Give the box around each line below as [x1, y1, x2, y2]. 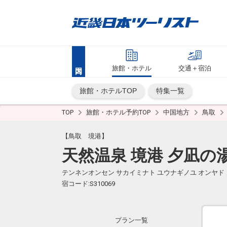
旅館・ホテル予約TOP [86, 108, 152, 116]
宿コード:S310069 [62, 180, 115, 187]
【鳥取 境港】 [62, 132, 108, 140]
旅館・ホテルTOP [80, 87, 137, 95]
